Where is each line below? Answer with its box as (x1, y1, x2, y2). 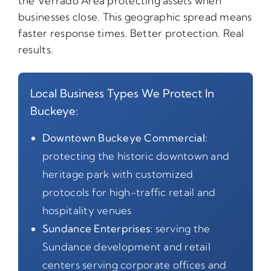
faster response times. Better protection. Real (18, 26, 244, 39)
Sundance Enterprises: (42, 221, 153, 235)
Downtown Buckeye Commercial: (42, 131, 208, 144)
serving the (152, 221, 211, 235)
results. (18, 42, 54, 56)
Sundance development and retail (42, 240, 211, 253)
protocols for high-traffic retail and (42, 185, 216, 198)
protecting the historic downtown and (42, 149, 230, 162)
